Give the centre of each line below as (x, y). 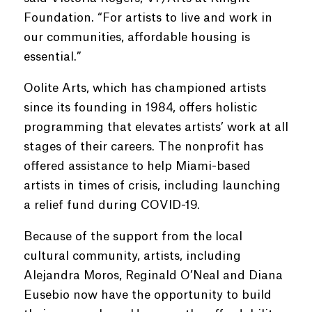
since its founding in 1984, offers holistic (140, 108)
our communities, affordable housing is (136, 37)
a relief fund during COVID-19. (111, 205)
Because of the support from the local (133, 236)
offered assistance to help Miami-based (137, 166)
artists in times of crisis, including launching (152, 186)
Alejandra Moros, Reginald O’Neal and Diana (153, 275)
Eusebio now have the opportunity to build (147, 295)
